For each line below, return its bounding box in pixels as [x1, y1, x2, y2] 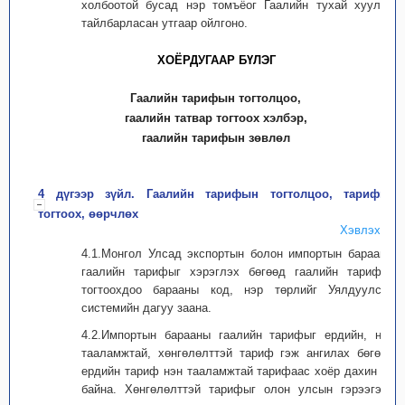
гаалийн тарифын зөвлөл [141, 131, 290, 145]
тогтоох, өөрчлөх [38, 207, 138, 221]
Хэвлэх [340, 223, 381, 237]
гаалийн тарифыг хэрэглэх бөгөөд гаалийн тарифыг [81, 265, 394, 278]
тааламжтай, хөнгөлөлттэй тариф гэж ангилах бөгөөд [81, 346, 394, 360]
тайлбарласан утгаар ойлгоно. [81, 16, 248, 30]
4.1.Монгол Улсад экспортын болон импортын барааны [81, 247, 394, 260]
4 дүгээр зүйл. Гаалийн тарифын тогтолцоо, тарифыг [38, 187, 394, 201]
